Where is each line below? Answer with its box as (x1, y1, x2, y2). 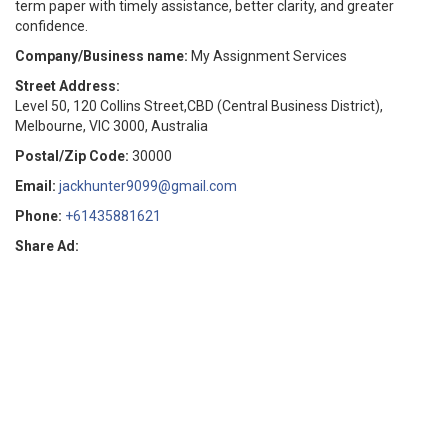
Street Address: (15, 78, 120, 94)
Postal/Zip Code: (15, 148, 129, 164)
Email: (15, 178, 56, 194)
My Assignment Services (191, 48, 347, 64)
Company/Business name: (15, 48, 188, 64)
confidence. (15, 18, 88, 34)
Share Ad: (15, 238, 79, 254)
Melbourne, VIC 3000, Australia (15, 118, 208, 134)
